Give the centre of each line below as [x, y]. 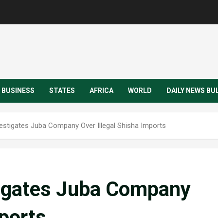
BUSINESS [18, 91]
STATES [62, 91]
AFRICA [101, 91]
